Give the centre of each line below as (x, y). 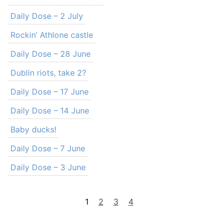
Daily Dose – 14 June (50, 111)
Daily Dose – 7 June (48, 148)
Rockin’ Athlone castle (52, 35)
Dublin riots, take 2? (48, 73)
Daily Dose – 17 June (50, 92)
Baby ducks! (33, 129)
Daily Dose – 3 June (48, 167)
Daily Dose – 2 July (47, 16)
